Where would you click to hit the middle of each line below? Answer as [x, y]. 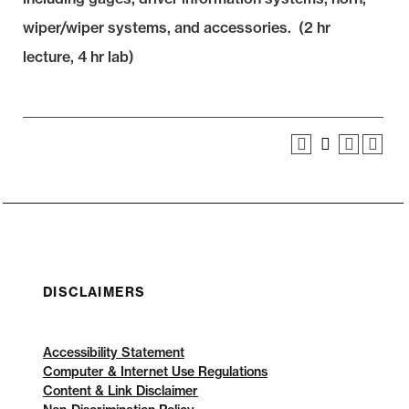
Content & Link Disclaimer [120, 391]
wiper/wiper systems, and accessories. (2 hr [177, 27]
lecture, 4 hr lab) [79, 57]
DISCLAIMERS [94, 292]
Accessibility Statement [113, 352]
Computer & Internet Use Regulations [155, 372]
